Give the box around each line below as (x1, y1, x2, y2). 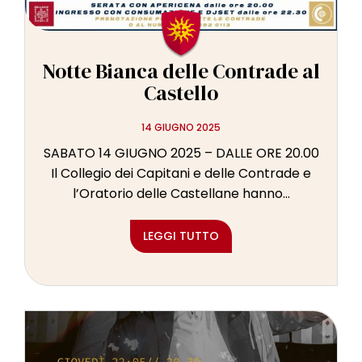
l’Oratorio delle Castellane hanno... (72, 184, 290, 204)
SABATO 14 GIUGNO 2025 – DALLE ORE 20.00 (43, 144, 319, 163)
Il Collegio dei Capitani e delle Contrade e (51, 164, 311, 183)
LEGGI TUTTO (143, 228, 219, 245)
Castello (144, 79, 218, 107)
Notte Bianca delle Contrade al (42, 57, 320, 86)
